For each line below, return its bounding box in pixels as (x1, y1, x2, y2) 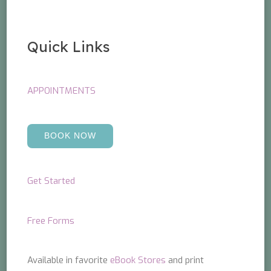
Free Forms (27, 214, 75, 227)
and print (166, 254, 204, 267)
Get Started (27, 175, 76, 188)
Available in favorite (27, 254, 111, 267)
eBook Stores (110, 254, 166, 267)
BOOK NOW (44, 130, 97, 140)
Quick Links (27, 38, 111, 56)
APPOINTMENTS (27, 85, 96, 97)
